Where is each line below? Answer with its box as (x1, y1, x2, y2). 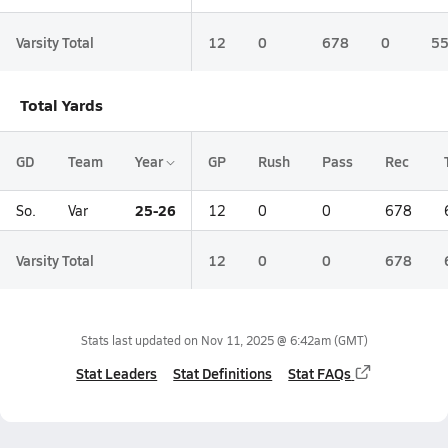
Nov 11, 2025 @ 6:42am (200, 332, 331, 348)
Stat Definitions (173, 363, 273, 383)
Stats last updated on (80, 332, 201, 348)
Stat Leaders (76, 363, 158, 383)
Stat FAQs (288, 363, 352, 383)
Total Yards (20, 93, 103, 116)
